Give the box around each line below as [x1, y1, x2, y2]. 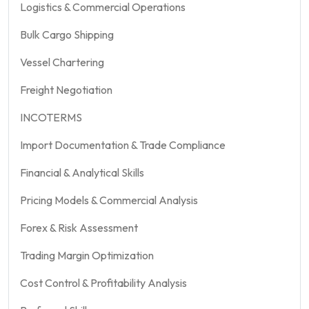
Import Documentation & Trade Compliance [20, 137, 226, 152]
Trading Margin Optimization [20, 248, 154, 262]
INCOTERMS [20, 110, 82, 124]
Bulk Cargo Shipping [20, 27, 114, 41]
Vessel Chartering [20, 54, 104, 69]
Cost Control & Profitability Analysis [20, 275, 187, 290]
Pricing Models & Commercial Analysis [20, 192, 198, 207]
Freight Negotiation [20, 82, 112, 97]
